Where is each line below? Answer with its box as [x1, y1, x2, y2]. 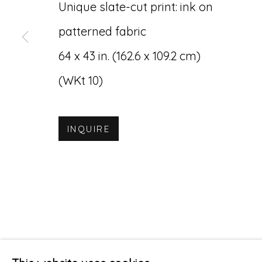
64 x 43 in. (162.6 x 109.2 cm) [58, 49, 201, 63]
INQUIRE [67, 123, 110, 135]
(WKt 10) [58, 73, 103, 88]
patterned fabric [58, 24, 146, 39]
